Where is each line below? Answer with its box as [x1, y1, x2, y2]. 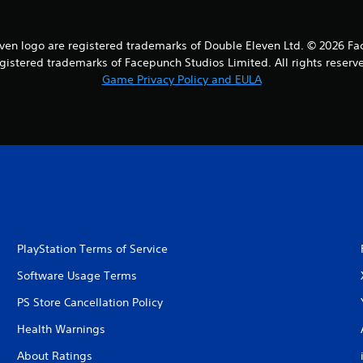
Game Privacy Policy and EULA [101, 72, 262, 88]
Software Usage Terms [16, 268, 137, 284]
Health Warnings [16, 322, 105, 337]
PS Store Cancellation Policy [16, 295, 163, 310]
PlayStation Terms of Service [16, 241, 168, 257]
